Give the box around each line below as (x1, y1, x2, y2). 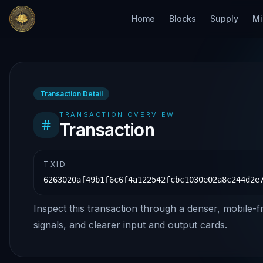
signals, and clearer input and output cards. (33, 219, 227, 231)
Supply (210, 14, 238, 23)
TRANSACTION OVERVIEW (59, 110, 175, 119)
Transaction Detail (40, 89, 103, 98)
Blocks (169, 14, 196, 23)
